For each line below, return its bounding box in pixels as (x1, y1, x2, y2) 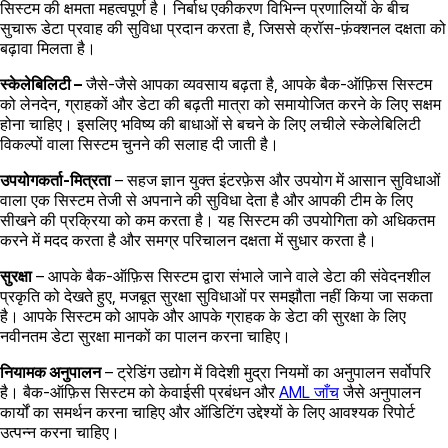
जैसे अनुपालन (339, 382, 421, 402)
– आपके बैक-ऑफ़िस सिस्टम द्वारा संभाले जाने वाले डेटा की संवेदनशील (32, 266, 431, 286)
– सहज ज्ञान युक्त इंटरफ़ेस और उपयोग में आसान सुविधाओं (111, 170, 440, 190)
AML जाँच (279, 382, 339, 402)
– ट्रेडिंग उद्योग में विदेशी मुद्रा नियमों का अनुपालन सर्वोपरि (101, 362, 431, 382)
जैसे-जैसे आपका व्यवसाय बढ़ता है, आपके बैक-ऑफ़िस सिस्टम (82, 74, 432, 94)
